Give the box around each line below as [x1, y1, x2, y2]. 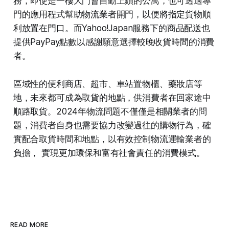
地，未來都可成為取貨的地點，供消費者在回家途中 [13, 92, 211, 103]
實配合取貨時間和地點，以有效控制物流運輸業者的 [13, 133, 211, 144]
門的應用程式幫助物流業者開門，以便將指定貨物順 [13, 9, 211, 19]
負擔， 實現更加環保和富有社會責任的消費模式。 [13, 147, 205, 158]
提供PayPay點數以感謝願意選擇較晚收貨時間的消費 [13, 36, 215, 47]
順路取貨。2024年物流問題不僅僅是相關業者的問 [13, 106, 207, 117]
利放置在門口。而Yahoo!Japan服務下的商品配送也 [13, 22, 210, 33]
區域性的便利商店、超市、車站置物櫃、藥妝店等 [13, 78, 202, 89]
